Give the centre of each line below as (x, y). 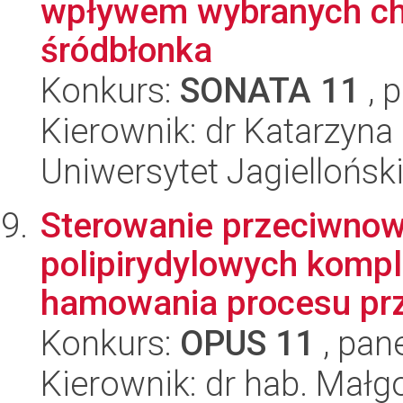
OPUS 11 (247, 343)
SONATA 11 (270, 90)
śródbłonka (126, 50)
